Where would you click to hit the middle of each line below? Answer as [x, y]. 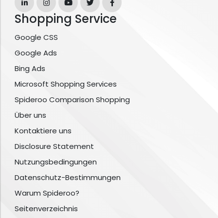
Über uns [30, 115]
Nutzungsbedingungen [56, 162]
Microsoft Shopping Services [66, 84]
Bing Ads [30, 69]
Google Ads [36, 53]
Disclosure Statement [54, 146]
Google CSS [36, 37]
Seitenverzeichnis [46, 209]
